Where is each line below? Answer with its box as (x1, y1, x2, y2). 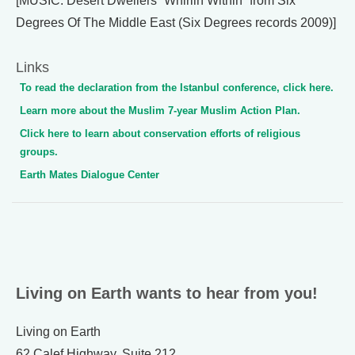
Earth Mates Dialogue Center (20, 169, 159, 181)
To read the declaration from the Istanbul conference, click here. (20, 82, 334, 94)
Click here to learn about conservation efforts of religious (20, 128, 300, 140)
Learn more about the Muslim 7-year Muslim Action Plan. (20, 105, 300, 117)
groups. (20, 146, 58, 158)
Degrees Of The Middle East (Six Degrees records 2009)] (16, 16, 336, 30)
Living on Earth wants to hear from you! (16, 284, 318, 303)
